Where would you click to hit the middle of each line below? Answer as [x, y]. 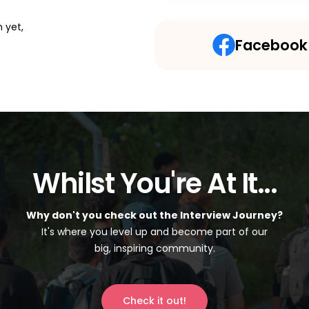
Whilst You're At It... [154, 183]
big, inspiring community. [154, 248]
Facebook [271, 45]
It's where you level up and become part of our [154, 232]
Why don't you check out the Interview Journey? [154, 215]
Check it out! [154, 301]
